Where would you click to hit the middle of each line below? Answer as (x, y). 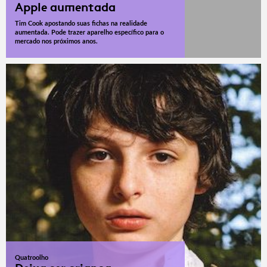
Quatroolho (32, 258)
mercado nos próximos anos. (56, 42)
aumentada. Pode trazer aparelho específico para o (89, 33)
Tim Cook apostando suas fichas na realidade (81, 24)
